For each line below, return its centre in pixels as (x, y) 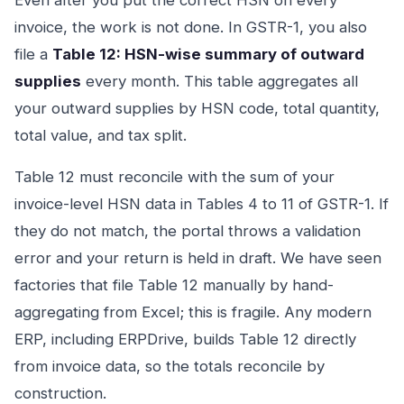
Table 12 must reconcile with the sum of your (174, 177)
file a (33, 54)
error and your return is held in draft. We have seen (198, 258)
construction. (60, 393)
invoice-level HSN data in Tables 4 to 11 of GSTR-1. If (202, 204)
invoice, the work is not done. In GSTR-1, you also (191, 27)
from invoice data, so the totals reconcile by (170, 366)
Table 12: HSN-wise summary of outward (208, 54)
